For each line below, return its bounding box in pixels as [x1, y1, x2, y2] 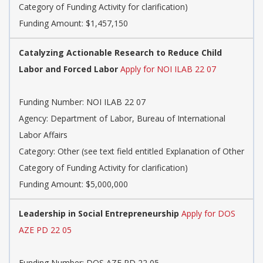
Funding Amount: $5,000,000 [19, 178, 128, 190]
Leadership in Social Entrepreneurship [19, 208, 179, 220]
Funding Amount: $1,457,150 [19, 18, 128, 29]
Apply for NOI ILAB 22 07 [120, 63, 216, 75]
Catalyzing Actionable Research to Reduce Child [19, 47, 222, 59]
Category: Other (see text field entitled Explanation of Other [19, 146, 244, 157]
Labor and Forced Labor [19, 63, 118, 75]
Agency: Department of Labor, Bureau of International [19, 113, 225, 124]
